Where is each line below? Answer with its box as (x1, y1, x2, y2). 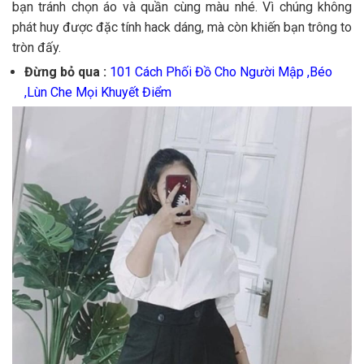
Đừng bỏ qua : (24, 64, 106, 80)
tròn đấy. (12, 40, 61, 56)
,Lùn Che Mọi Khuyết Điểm (24, 84, 171, 101)
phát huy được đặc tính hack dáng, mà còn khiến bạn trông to (12, 19, 352, 36)
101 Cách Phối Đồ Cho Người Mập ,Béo (110, 64, 332, 80)
